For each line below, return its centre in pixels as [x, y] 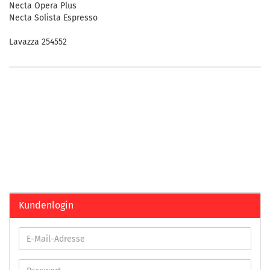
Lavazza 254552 [38, 42]
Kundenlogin [46, 205]
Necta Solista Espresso [53, 18]
